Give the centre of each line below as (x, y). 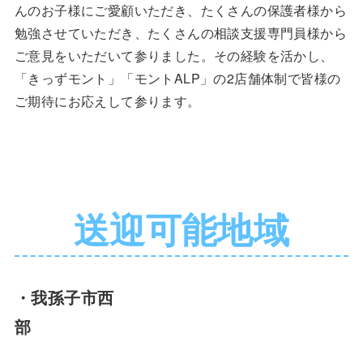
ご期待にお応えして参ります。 (107, 101)
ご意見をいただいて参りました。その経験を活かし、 (174, 56)
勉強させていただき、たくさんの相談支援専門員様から (180, 33)
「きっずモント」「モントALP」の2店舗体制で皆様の (177, 79)
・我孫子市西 (64, 297)
